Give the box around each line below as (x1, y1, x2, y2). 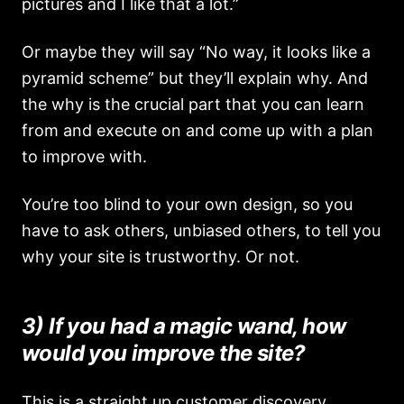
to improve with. (22, 147, 147, 166)
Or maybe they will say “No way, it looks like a (22, 42, 371, 61)
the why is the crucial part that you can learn (22, 95, 364, 114)
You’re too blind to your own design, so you (22, 195, 353, 214)
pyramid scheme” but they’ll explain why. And (22, 69, 368, 87)
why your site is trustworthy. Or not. (22, 247, 299, 266)
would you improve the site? (22, 340, 306, 366)
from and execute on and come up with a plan (22, 121, 373, 140)
